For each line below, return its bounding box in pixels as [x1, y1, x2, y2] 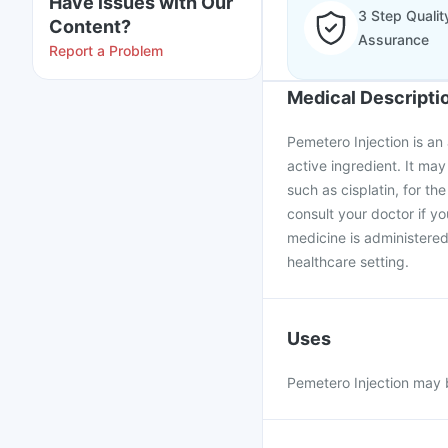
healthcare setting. [287, 253, 409, 270]
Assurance [358, 31, 429, 48]
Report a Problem [49, 42, 163, 59]
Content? [49, 16, 131, 37]
